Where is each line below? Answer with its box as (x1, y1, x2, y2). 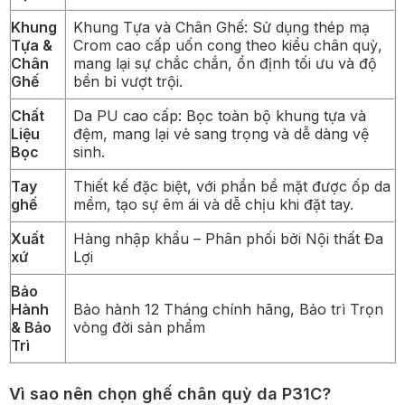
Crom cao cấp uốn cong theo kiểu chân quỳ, (73, 35, 382, 54)
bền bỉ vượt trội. (73, 71, 183, 90)
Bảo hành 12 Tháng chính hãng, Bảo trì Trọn (73, 299, 383, 318)
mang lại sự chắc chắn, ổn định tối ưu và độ (73, 53, 377, 72)
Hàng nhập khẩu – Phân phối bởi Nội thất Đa (73, 229, 383, 248)
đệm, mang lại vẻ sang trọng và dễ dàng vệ (73, 124, 369, 143)
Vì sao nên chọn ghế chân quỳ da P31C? (9, 383, 331, 403)
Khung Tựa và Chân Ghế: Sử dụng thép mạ (73, 17, 370, 36)
